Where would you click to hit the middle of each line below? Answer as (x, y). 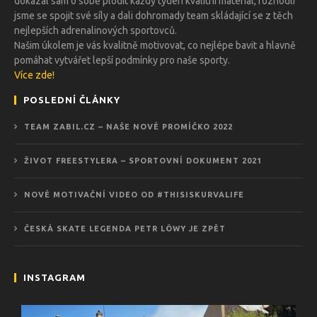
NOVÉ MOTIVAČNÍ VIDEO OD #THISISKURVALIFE (134, 195)
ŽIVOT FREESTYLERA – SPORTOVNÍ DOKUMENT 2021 (143, 161)
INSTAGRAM (54, 278)
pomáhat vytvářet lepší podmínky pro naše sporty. (122, 60)
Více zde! (34, 75)
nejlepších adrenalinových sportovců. (96, 31)
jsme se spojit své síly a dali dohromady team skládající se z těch (154, 16)
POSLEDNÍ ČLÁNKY (72, 100)
